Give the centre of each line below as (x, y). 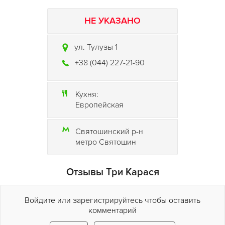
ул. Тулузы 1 (96, 47)
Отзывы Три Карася (113, 172)
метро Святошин (106, 142)
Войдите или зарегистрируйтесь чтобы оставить (113, 200)
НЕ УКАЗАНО (113, 21)
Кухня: (87, 94)
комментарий (113, 210)
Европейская (99, 105)
